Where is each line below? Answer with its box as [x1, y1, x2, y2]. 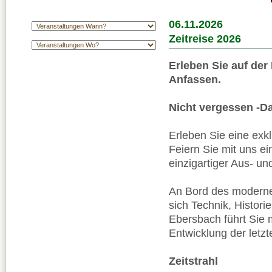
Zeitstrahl [169, 254, 218, 267]
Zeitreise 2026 [169, 33, 241, 45]
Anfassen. [169, 73, 221, 86]
